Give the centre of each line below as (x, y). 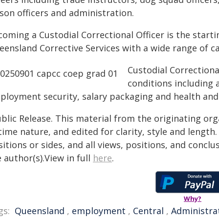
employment (99, 211)
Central (148, 211)
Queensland (40, 211)
